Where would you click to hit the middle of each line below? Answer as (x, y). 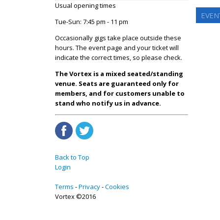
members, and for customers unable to (120, 93)
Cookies (117, 186)
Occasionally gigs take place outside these (118, 38)
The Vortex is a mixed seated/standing (119, 73)
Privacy (89, 186)
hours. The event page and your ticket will (117, 47)
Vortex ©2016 (75, 196)
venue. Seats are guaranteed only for (117, 83)
